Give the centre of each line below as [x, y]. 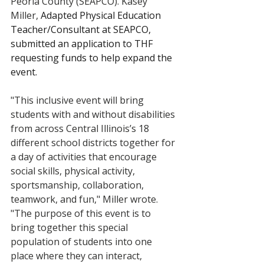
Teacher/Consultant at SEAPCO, [82, 29]
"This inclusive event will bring [78, 100]
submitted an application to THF [83, 44]
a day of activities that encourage [85, 157]
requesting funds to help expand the [93, 58]
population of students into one [82, 242]
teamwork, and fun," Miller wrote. [85, 199]
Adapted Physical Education [102, 15]
